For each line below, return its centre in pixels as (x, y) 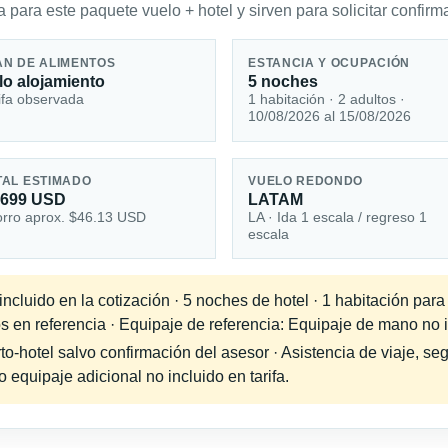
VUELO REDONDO (306, 181)
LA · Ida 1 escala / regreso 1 (338, 217)
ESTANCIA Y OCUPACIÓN (329, 62)
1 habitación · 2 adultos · (327, 98)
